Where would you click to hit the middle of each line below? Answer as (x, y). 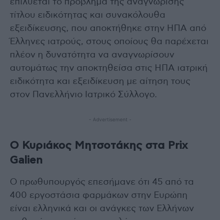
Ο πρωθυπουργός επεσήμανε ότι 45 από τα (102, 182)
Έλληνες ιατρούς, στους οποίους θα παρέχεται (109, 41)
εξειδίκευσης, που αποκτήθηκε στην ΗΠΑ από (108, 28)
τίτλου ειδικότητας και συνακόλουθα (88, 15)
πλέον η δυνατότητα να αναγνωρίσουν (92, 55)
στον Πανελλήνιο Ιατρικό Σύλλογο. (83, 95)
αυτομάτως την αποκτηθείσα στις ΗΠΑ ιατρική (109, 68)
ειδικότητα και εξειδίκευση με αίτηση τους (100, 81)
